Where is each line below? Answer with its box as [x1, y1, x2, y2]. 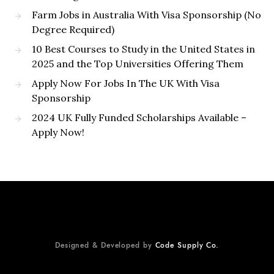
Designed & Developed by [54, 240, 155, 250]
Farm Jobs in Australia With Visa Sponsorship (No [32, 9, 261, 21]
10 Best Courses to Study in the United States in [32, 43, 255, 55]
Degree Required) [32, 23, 114, 35]
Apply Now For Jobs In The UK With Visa [32, 77, 220, 89]
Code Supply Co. [155, 240, 220, 250]
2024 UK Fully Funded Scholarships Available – [32, 111, 246, 124]
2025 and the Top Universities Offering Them [32, 57, 243, 70]
